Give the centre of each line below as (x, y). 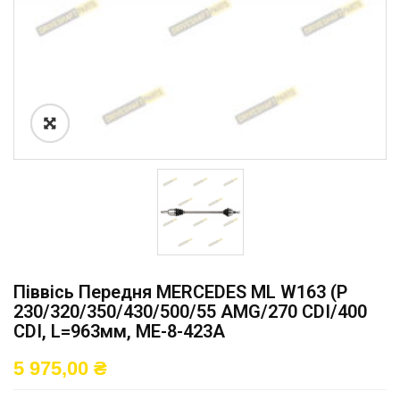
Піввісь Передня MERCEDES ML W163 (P (180, 292)
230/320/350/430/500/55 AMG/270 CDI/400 (190, 312)
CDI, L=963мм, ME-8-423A (119, 331)
